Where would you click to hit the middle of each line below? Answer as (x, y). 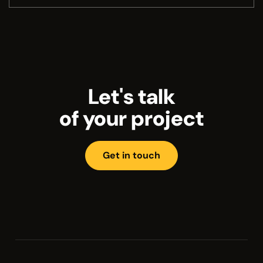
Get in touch (131, 156)
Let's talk (131, 97)
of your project (131, 119)
